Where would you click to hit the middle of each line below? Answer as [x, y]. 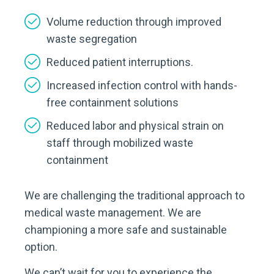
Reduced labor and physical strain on [135, 126]
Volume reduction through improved [134, 22]
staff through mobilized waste [120, 143]
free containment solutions [113, 102]
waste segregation [92, 39]
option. [41, 247]
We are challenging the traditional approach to [135, 195]
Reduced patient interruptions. [120, 62]
